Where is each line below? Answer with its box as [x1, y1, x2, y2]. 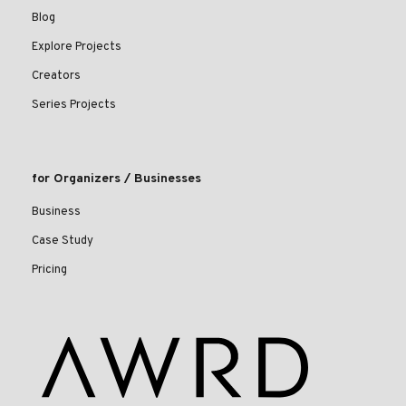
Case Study [32, 234, 93, 249]
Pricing [32, 263, 67, 278]
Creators [32, 69, 81, 84]
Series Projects [32, 98, 116, 113]
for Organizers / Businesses [32, 171, 201, 188]
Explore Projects [32, 40, 121, 55]
